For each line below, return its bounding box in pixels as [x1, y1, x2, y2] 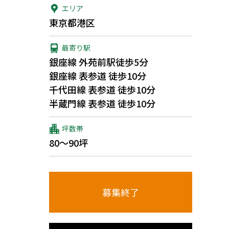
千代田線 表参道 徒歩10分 [49, 83, 155, 96]
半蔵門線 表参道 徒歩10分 [49, 97, 155, 110]
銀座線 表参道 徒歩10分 [49, 69, 146, 82]
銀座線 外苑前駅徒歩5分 [49, 55, 148, 68]
